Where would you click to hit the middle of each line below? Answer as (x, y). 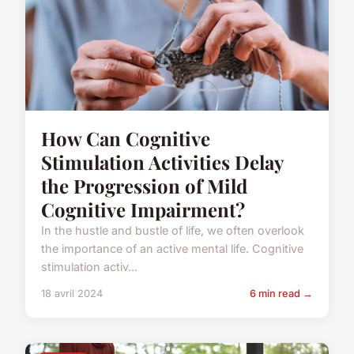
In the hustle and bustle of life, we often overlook (173, 231)
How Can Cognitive (126, 139)
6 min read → (281, 294)
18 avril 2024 (72, 294)
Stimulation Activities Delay (162, 162)
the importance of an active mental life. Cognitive (172, 249)
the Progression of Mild (144, 186)
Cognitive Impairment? (143, 210)
